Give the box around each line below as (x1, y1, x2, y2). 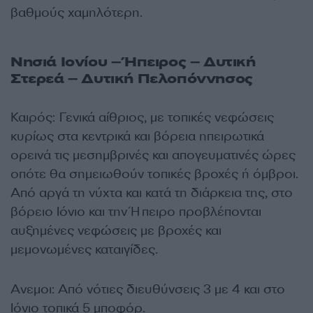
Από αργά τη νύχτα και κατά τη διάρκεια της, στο (10, 184, 293, 201)
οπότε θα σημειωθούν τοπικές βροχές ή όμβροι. (10, 166, 298, 182)
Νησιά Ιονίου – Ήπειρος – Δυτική (10, 52, 256, 71)
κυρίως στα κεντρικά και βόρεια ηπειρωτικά (10, 128, 264, 145)
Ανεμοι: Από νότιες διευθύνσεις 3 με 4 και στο (10, 281, 285, 298)
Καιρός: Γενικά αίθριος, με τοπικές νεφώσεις (10, 109, 274, 126)
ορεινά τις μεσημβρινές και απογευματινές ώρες (10, 147, 296, 163)
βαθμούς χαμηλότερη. (10, 4, 143, 21)
